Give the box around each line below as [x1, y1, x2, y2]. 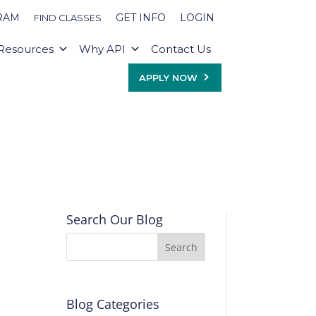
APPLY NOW [138, 72, 197, 83]
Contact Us [150, 42, 211, 56]
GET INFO [115, 11, 166, 24]
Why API [78, 42, 126, 56]
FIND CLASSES [33, 12, 102, 23]
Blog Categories [66, 295, 159, 312]
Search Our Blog [66, 210, 163, 228]
